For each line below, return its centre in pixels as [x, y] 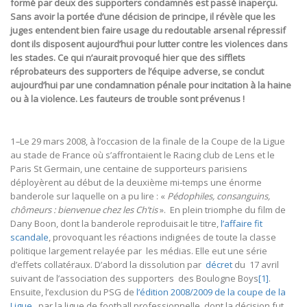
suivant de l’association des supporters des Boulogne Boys [134, 279]
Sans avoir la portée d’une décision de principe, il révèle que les [143, 17]
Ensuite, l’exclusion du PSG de [73, 292]
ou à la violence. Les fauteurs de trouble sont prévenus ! [127, 99]
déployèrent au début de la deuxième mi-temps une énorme [136, 183]
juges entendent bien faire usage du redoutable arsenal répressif [148, 30]
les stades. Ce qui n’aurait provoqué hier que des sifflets [128, 58]
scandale [29, 237]
